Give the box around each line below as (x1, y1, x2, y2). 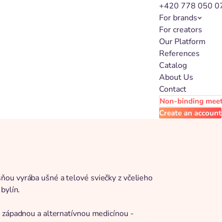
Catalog (159, 60, 187, 71)
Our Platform (159, 36, 206, 47)
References (159, 48, 200, 59)
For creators (159, 24, 202, 35)
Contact (159, 84, 186, 95)
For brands (159, 12, 197, 23)
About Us (159, 72, 193, 83)
